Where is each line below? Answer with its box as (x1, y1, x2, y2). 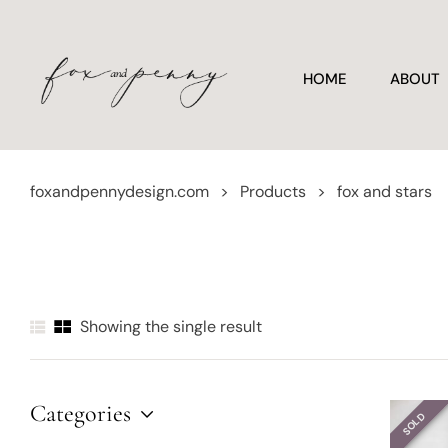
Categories (30, 399, 131, 428)
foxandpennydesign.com (30, 181, 209, 202)
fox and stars (337, 181, 432, 202)
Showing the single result (80, 315, 262, 337)
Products (240, 181, 306, 202)
